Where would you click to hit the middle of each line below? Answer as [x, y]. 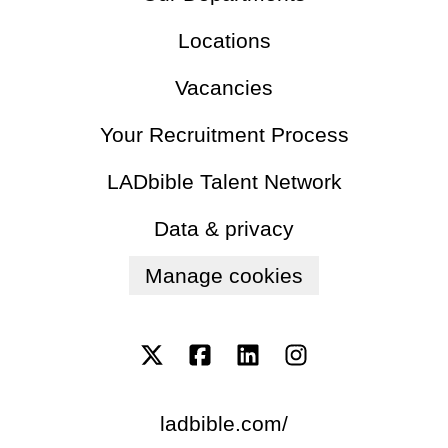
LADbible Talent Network [224, 181]
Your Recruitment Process [224, 134]
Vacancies [224, 87]
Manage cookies [224, 275]
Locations [224, 40]
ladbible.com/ [224, 424]
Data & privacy [224, 228]
